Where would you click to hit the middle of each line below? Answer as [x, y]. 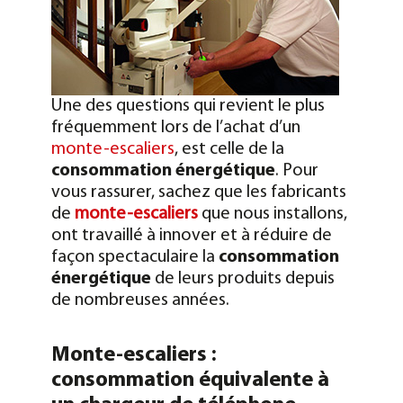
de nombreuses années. [140, 300]
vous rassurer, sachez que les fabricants [198, 192]
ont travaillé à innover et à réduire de [191, 235]
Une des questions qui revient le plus [188, 106]
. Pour [296, 170]
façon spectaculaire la [134, 257]
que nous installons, [272, 214]
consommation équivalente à [190, 380]
